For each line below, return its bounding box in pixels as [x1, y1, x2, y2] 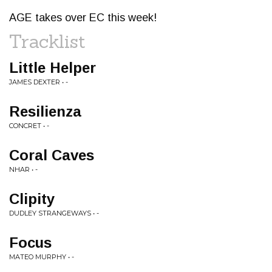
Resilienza [9, 103, 81, 120]
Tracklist [9, 30, 86, 53]
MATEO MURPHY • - [9, 253, 74, 261]
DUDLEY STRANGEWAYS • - [9, 209, 99, 217]
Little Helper [9, 59, 96, 76]
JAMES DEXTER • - [9, 78, 68, 86]
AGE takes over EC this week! [9, 12, 157, 24]
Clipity [9, 191, 55, 207]
